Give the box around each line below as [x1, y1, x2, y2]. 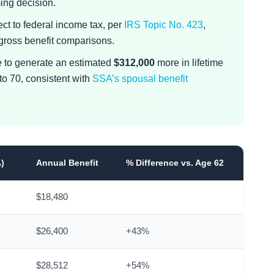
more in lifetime [155, 57, 223, 68]
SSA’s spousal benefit [92, 73, 188, 84]
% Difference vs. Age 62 [126, 158, 224, 168]
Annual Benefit [36, 158, 98, 168]
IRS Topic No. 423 [124, 20, 203, 30]
